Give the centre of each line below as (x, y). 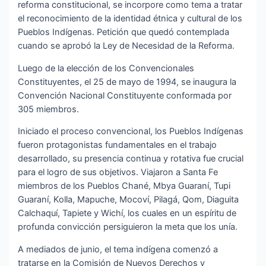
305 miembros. (49, 109)
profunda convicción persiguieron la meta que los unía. (128, 227)
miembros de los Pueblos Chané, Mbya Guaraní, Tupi (124, 186)
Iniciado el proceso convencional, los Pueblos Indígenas (131, 132)
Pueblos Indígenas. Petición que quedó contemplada (124, 32)
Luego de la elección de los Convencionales (106, 68)
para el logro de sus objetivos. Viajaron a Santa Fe (118, 172)
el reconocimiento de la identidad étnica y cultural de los (130, 19)
